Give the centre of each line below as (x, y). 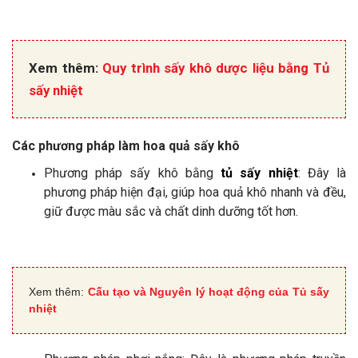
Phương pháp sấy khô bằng (133, 173)
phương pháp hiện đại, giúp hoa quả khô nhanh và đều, (195, 192)
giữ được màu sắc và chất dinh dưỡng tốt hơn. (171, 211)
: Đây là (322, 173)
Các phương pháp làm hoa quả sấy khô (126, 146)
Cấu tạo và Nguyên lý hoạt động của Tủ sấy (209, 292)
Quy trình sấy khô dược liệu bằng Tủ (216, 68)
